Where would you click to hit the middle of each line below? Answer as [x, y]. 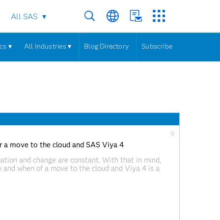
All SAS [24, 16]
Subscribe [157, 46]
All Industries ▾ [48, 46]
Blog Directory [107, 46]
